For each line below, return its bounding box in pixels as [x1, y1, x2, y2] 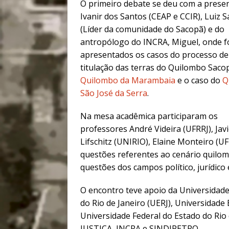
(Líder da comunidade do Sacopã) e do [80, 24, 224, 35]
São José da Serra [80, 87, 147, 99]
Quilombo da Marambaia [80, 75, 175, 86]
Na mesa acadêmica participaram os [80, 110, 218, 122]
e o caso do [175, 75, 222, 86]
